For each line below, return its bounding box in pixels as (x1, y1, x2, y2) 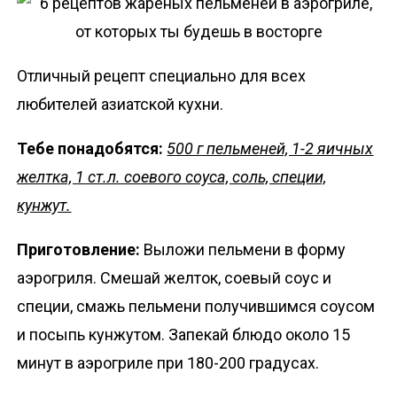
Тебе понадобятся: (17, 138, 167, 158)
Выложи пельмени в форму (144, 239, 346, 259)
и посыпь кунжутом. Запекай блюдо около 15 (17, 324, 351, 344)
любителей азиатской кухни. (17, 94, 224, 113)
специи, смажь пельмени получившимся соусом (17, 296, 376, 315)
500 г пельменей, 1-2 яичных (167, 138, 374, 158)
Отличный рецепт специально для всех (17, 66, 307, 85)
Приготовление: (17, 239, 144, 259)
